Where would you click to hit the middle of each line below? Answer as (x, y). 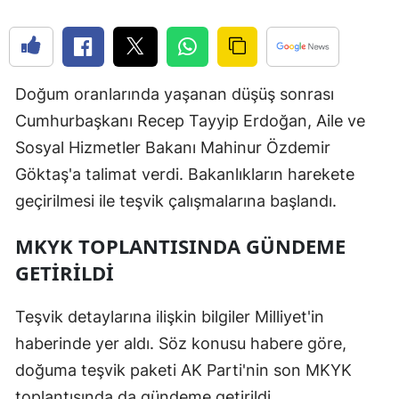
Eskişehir (353, 168)
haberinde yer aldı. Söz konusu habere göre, (181, 344)
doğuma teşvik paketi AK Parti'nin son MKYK (183, 370)
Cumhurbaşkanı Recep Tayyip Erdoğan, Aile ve (190, 121)
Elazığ (344, 58)
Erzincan (352, 95)
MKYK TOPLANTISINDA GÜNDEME (180, 246)
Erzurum (352, 131)
